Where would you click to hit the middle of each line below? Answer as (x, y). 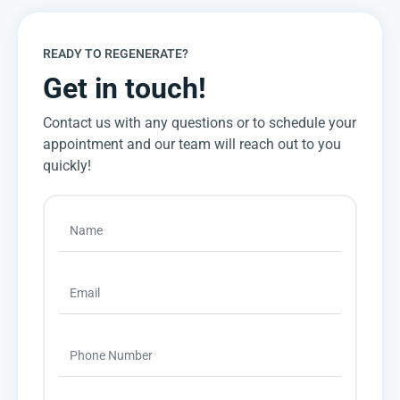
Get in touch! (125, 89)
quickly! (67, 166)
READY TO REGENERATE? (116, 54)
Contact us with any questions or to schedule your (200, 123)
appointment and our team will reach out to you (192, 145)
